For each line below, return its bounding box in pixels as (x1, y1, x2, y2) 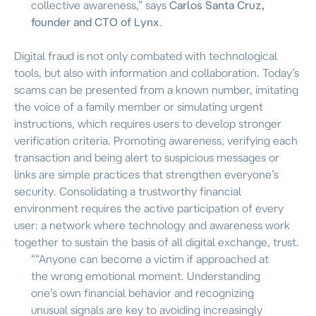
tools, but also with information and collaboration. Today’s (14, 66, 299, 79)
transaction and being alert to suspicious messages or (14, 150, 279, 164)
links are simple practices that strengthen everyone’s (14, 167, 279, 181)
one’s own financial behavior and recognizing (31, 286, 254, 299)
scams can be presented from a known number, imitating (14, 83, 298, 96)
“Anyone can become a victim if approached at (35, 252, 269, 265)
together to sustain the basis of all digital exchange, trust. (14, 235, 299, 248)
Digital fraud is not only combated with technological (14, 49, 277, 62)
